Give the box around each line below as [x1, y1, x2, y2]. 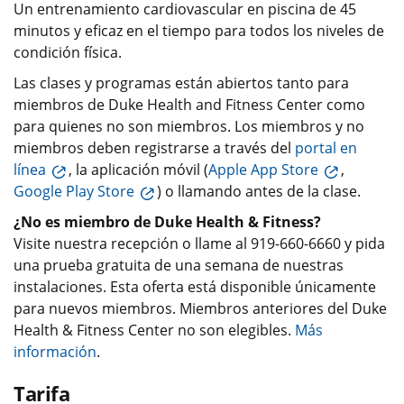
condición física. [14, 42, 122, 63]
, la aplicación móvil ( [69, 160, 208, 180]
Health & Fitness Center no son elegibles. [14, 320, 295, 341]
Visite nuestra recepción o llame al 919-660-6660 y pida [14, 234, 385, 254]
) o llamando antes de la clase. [157, 181, 361, 202]
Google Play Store [14, 181, 134, 202]
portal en [295, 138, 357, 159]
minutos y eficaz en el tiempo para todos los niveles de [14, 21, 384, 41]
